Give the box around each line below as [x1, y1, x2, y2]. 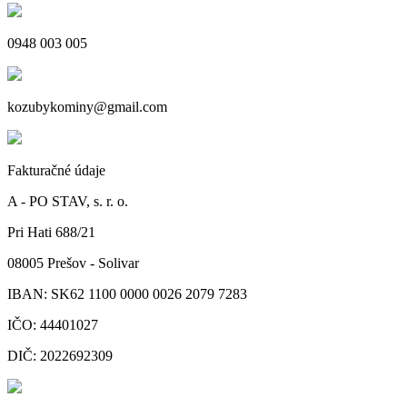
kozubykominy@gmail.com [7, 98, 167, 114]
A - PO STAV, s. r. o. [7, 193, 128, 209]
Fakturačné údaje [7, 162, 105, 178]
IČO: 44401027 [7, 316, 98, 333]
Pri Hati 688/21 [7, 223, 95, 240]
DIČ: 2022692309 [7, 347, 113, 363]
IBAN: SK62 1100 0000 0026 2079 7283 [7, 285, 247, 302]
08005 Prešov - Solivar [7, 254, 139, 271]
